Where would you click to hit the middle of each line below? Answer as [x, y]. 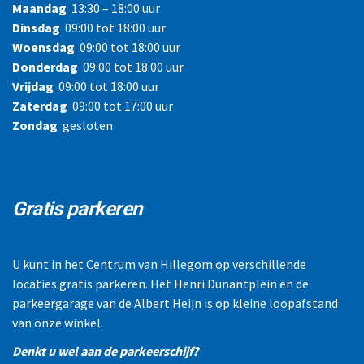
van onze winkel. [58, 323]
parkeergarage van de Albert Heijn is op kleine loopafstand [175, 303]
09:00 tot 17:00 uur [120, 106]
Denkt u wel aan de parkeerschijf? [105, 351]
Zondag [35, 126]
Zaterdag [40, 106]
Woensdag [43, 48]
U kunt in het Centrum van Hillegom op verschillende [159, 264]
